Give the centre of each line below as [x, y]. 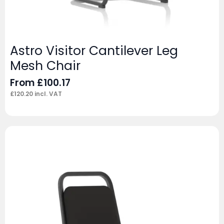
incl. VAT [47, 94]
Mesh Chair [45, 66]
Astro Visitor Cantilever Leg [94, 51]
